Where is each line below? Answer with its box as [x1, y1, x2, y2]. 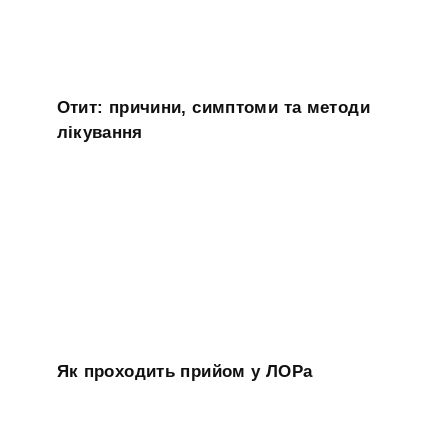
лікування [56, 122, 143, 142]
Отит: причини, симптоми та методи [56, 97, 370, 117]
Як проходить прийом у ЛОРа [56, 361, 313, 381]
